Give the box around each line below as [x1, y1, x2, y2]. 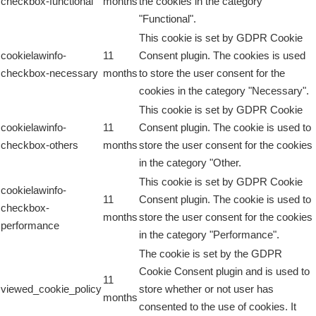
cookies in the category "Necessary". [139, 85, 309, 97]
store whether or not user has [139, 283, 274, 295]
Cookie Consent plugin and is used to [139, 265, 310, 277]
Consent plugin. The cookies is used [139, 49, 305, 61]
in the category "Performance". [139, 229, 279, 241]
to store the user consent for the [139, 67, 285, 79]
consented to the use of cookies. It [139, 300, 296, 312]
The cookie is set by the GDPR [139, 248, 282, 260]
